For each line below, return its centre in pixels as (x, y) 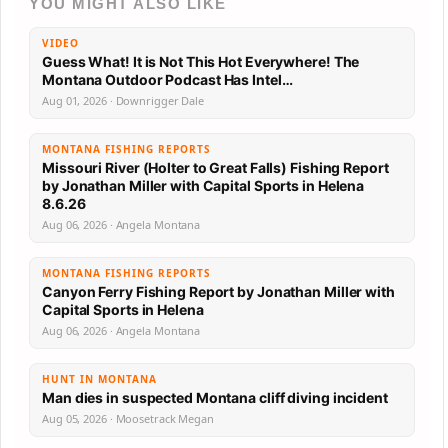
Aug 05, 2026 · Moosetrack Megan (128, 418)
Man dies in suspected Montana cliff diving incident (215, 397)
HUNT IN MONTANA (99, 379)
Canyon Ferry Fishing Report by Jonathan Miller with (218, 291)
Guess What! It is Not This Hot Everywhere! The (201, 61)
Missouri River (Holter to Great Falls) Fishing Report (215, 167)
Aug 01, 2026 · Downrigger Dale (123, 100)
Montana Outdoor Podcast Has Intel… (258, 79)
